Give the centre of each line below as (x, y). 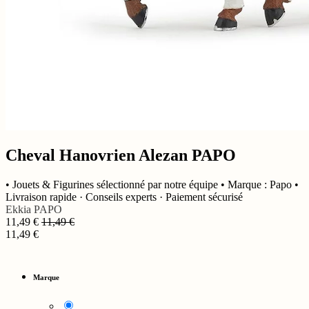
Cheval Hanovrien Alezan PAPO (121, 156)
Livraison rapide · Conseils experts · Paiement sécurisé (124, 197)
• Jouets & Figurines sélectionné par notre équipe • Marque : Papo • (152, 185)
